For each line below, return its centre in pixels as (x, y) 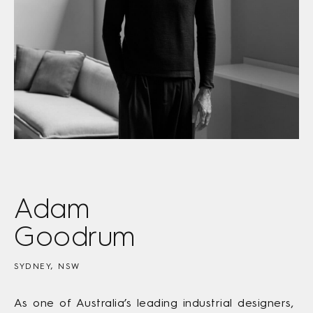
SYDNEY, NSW (47, 266)
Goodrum (75, 236)
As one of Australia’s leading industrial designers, (154, 303)
